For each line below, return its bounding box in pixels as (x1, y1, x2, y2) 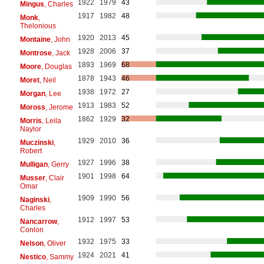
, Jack (51, 48, 70, 57)
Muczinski (19, 138, 54, 147)
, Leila (41, 116, 61, 125)
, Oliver (43, 239, 66, 247)
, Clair (45, 173, 64, 182)
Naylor (19, 124, 41, 133)
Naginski (19, 195, 49, 204)
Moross (19, 103, 45, 111)
